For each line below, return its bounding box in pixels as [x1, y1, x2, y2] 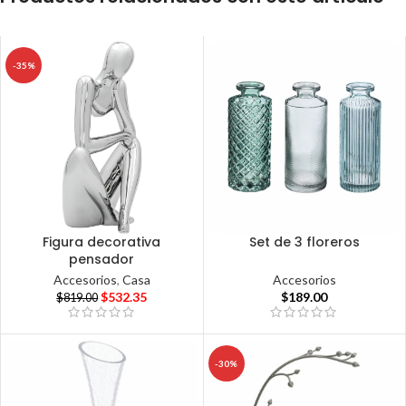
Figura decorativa [43, 232, 161, 251]
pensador [69, 249, 135, 268]
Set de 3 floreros [248, 232, 360, 251]
